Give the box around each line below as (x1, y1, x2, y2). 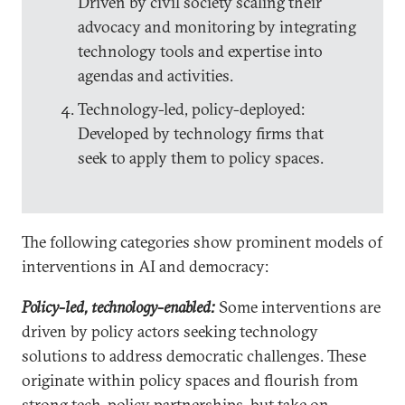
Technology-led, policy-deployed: (78, 99, 305, 120)
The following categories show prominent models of (22, 231, 382, 253)
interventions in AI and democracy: (22, 256, 268, 278)
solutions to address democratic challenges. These (22, 345, 366, 367)
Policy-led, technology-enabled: (22, 297, 219, 318)
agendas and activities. (78, 65, 233, 87)
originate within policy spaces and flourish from (22, 370, 358, 391)
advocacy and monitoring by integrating (78, 16, 356, 38)
